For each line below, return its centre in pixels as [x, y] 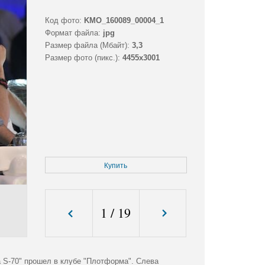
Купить [116, 166]
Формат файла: [72, 33]
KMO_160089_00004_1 [124, 21]
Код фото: [63, 21]
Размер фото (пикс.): [82, 58]
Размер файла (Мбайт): [87, 46]
